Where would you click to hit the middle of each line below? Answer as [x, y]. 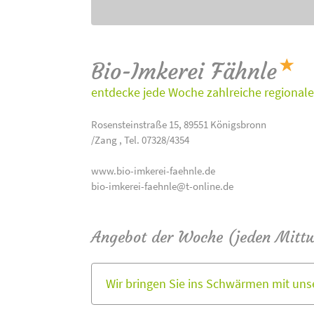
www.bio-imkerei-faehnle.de [153, 171]
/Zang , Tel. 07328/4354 [140, 140]
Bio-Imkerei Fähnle [184, 71]
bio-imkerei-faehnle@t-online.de [162, 186]
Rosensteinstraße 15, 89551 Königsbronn [179, 124]
